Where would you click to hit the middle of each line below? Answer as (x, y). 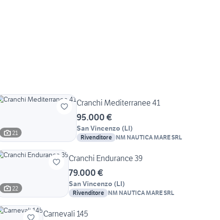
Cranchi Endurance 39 (106, 158)
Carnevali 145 (66, 214)
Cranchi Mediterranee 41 (118, 103)
